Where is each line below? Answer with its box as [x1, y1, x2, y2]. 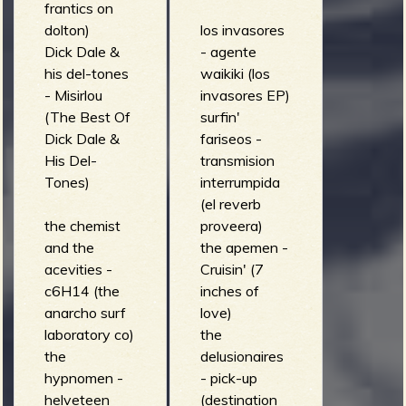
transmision [199, 150, 275, 169]
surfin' [199, 107, 240, 126]
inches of [199, 281, 259, 300]
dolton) [43, 20, 90, 39]
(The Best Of [43, 107, 130, 126]
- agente [199, 42, 256, 61]
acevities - [43, 259, 112, 278]
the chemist [43, 216, 121, 235]
